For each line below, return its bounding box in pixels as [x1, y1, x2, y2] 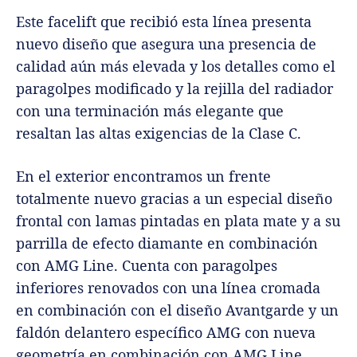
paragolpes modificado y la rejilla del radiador [16, 79, 333, 99]
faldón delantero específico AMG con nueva [16, 323, 316, 343]
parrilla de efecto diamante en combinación [16, 233, 318, 253]
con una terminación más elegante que [16, 101, 284, 121]
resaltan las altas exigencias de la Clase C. [16, 124, 301, 143]
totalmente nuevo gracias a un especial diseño [16, 189, 332, 209]
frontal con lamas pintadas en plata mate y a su [16, 211, 340, 231]
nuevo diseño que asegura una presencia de [16, 34, 316, 54]
